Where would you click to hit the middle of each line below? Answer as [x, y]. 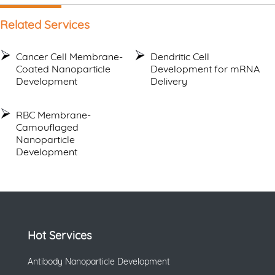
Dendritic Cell [180, 56]
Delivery [169, 81]
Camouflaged [47, 127]
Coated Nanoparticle [63, 68]
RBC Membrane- [53, 114]
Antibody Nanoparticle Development [99, 261]
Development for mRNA [205, 68]
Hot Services [59, 235]
